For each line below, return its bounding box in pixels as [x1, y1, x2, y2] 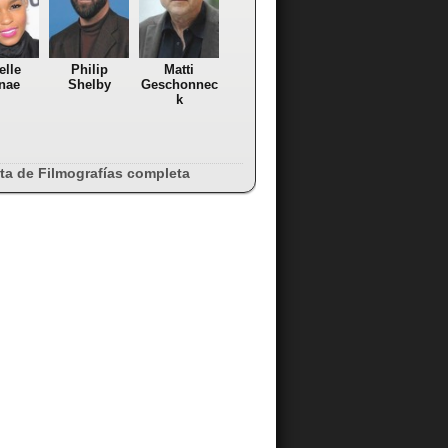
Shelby [67, 77, 111, 93]
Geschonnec [140, 77, 218, 93]
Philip [70, 62, 108, 78]
